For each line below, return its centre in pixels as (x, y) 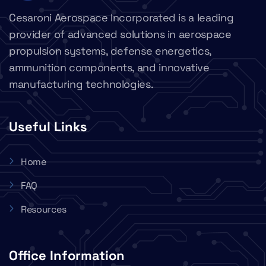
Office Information (67, 256)
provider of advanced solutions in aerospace (120, 34)
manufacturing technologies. (81, 84)
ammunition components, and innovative (109, 68)
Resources (44, 210)
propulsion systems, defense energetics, (110, 51)
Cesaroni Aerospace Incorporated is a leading (121, 18)
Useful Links (48, 127)
